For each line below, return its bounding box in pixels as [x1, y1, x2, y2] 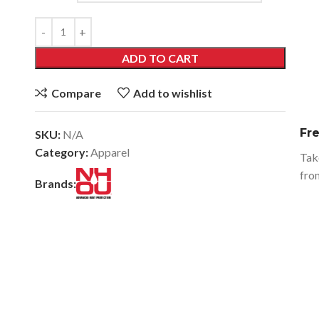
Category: [34, 145, 88, 159]
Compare [51, 86, 101, 100]
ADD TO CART [122, 51, 199, 65]
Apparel [90, 145, 130, 159]
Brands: [34, 177, 76, 191]
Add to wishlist [133, 86, 213, 100]
